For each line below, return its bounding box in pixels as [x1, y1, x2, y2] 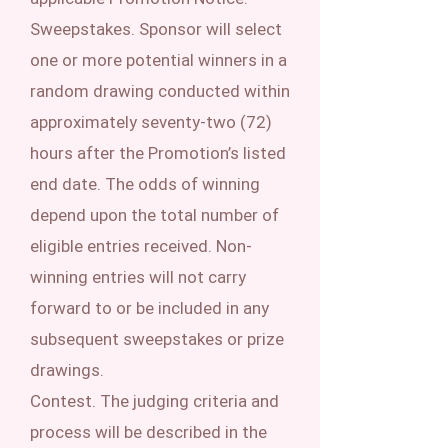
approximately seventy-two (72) [30, 112, 272, 132]
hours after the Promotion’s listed [30, 143, 286, 163]
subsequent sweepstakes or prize [30, 329, 284, 349]
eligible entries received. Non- [30, 236, 252, 256]
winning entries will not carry [30, 267, 246, 287]
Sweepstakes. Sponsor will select [30, 19, 282, 39]
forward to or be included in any [30, 298, 269, 318]
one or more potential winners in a [30, 50, 287, 70]
